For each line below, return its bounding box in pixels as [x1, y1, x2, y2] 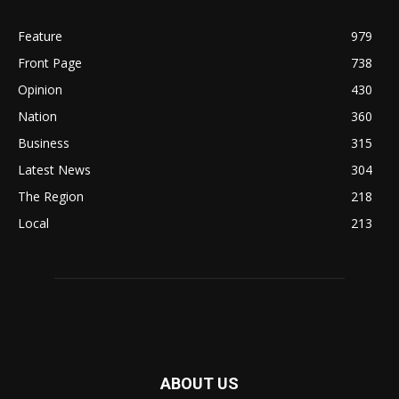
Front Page [18, 53, 82, 71]
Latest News [18, 160, 91, 178]
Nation [18, 107, 57, 125]
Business [18, 134, 69, 151]
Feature [18, 27, 62, 45]
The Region [18, 187, 84, 205]
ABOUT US [160, 373, 239, 393]
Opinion [18, 80, 62, 98]
